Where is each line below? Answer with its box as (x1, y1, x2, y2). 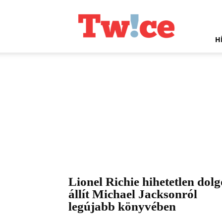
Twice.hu (68, 3, 97, 12)
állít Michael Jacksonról (68, 187, 197, 201)
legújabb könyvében (68, 199, 176, 213)
